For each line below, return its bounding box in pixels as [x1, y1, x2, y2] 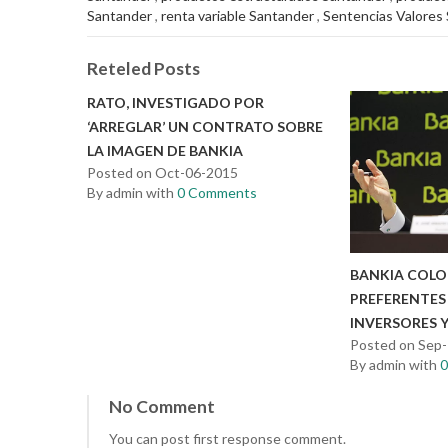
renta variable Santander [161, 7, 314, 24]
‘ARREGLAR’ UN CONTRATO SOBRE [87, 118, 323, 135]
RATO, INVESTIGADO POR [87, 94, 264, 111]
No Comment [109, 396, 215, 418]
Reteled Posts [87, 58, 200, 79]
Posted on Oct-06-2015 [87, 164, 238, 181]
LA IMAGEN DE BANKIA [87, 142, 243, 159]
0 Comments [177, 184, 257, 201]
